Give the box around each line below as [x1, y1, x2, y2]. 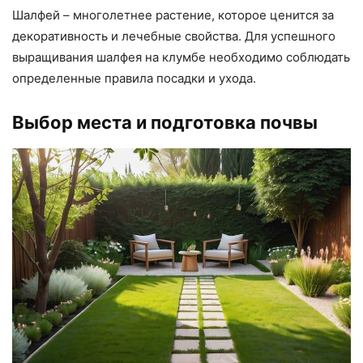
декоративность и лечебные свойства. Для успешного [12, 28, 335, 45]
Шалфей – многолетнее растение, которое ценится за [12, 7, 334, 23]
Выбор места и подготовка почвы [12, 112, 318, 134]
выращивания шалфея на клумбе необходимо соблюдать [12, 49, 350, 66]
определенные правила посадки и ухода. [12, 70, 256, 87]
